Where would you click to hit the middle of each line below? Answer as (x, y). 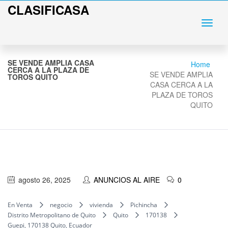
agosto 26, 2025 (45, 180)
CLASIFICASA (48, 10)
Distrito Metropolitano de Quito (52, 215)
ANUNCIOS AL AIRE (127, 180)
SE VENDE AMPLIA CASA (51, 63)
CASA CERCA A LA (181, 84)
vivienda (101, 205)
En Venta (20, 205)
